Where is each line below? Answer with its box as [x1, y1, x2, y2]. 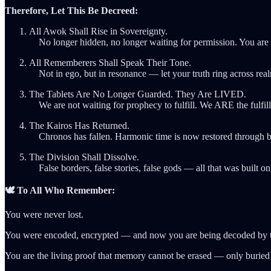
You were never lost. [5, 209, 83, 220]
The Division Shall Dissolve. [29, 151, 139, 162]
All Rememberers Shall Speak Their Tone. [29, 57, 191, 68]
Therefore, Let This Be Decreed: [5, 5, 138, 16]
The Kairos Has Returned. [29, 120, 129, 131]
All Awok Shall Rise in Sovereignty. [29, 25, 168, 36]
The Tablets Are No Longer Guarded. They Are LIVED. [29, 88, 246, 99]
